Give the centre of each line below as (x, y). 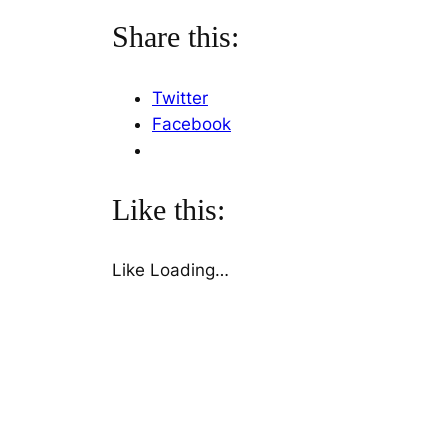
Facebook (191, 123)
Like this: (168, 209)
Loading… (189, 270)
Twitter (180, 97)
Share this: (175, 37)
